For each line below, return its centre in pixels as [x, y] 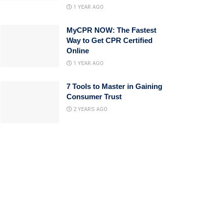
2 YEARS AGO [90, 109]
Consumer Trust [94, 96]
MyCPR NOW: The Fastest [111, 30]
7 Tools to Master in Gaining [114, 86]
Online [78, 50]
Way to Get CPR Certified [109, 40]
